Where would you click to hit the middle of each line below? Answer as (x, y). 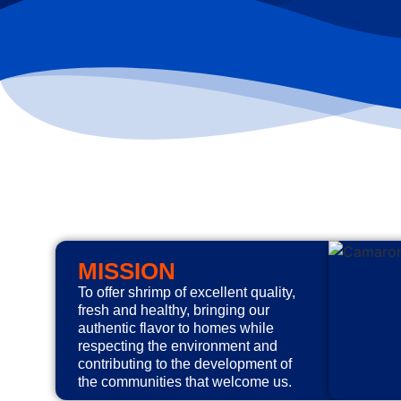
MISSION (127, 271)
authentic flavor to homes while (176, 328)
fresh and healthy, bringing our (174, 310)
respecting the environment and (178, 346)
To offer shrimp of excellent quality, (187, 292)
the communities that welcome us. (185, 381)
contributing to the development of (185, 363)
